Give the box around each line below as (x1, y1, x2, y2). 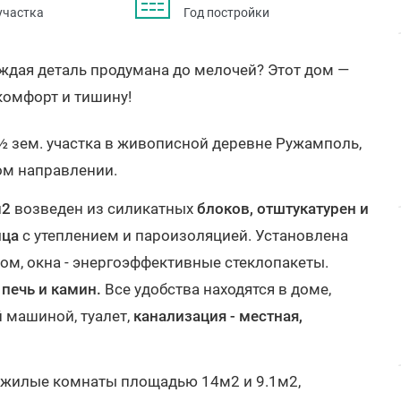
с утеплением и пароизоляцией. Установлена (19, 226, 348, 244)
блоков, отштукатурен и (197, 200, 369, 218)
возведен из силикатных (11, 200, 197, 218)
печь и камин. (2, 280, 101, 298)
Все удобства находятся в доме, (101, 280, 331, 298)
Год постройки (183, 5, 269, 20)
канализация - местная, (133, 307, 303, 325)
